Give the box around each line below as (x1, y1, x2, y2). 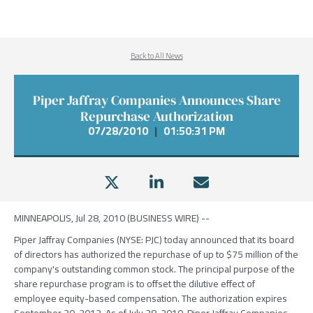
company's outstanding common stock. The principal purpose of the (14, 260, 295, 278)
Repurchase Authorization (80, 107, 233, 125)
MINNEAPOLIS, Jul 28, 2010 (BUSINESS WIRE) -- (14, 209, 210, 227)
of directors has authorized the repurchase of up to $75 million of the (14, 245, 298, 263)
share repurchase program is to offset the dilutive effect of (14, 275, 255, 293)
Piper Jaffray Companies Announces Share (32, 91, 281, 109)
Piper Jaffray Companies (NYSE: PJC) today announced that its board (14, 231, 294, 249)
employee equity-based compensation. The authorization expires (14, 289, 287, 307)
